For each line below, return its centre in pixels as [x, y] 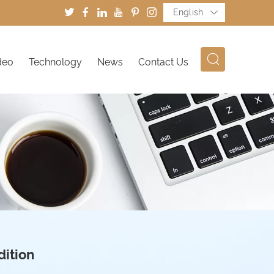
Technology [55, 62]
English [188, 12]
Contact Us [163, 62]
